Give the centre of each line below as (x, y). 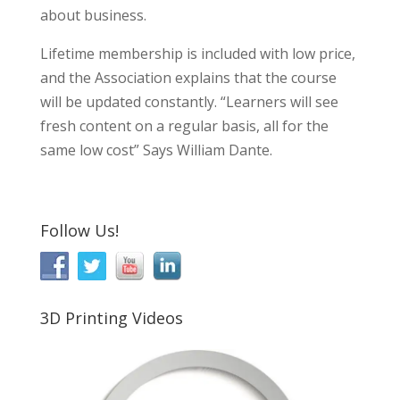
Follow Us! (79, 230)
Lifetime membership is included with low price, (197, 54)
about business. (93, 15)
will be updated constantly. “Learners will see (189, 102)
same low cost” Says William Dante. (156, 150)
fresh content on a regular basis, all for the (184, 126)
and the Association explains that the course (188, 78)
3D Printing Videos (111, 318)
